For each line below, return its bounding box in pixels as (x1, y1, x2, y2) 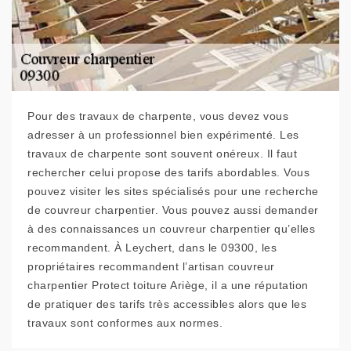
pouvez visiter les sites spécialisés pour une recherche (27, 185, 319, 197)
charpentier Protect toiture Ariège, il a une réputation (27, 279, 309, 291)
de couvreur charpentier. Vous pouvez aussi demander (27, 204, 319, 216)
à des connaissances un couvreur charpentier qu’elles (27, 223, 315, 235)
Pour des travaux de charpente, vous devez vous (27, 110, 288, 122)
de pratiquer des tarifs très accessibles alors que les (27, 298, 306, 310)
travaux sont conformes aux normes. (27, 317, 223, 329)
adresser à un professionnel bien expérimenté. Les (27, 128, 299, 141)
